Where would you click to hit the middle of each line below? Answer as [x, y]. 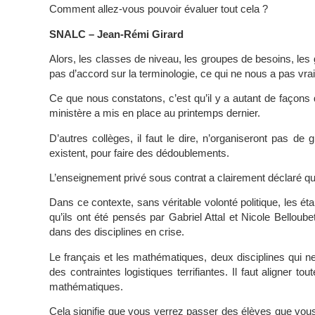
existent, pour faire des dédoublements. [139, 153]
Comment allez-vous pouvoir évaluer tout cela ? [159, 9]
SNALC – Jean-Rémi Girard [116, 34]
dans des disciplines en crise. [117, 232]
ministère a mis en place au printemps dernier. [155, 113]
